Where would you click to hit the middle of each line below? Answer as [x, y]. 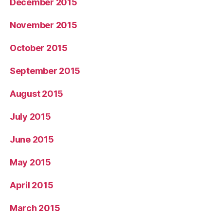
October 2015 [39, 48]
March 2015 [35, 208]
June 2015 [32, 139]
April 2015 [32, 185]
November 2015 [44, 25]
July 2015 [30, 117]
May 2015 [30, 162]
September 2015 [45, 71]
